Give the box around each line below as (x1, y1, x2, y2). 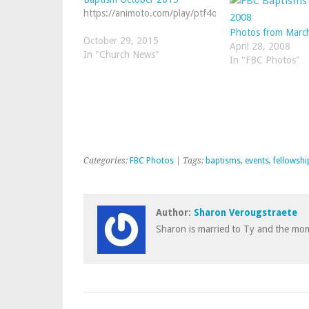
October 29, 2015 (83, 35, 159, 47)
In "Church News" (83, 49, 159, 61)
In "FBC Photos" (229, 54, 300, 66)
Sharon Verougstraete (194, 207, 297, 219)
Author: (156, 207, 194, 219)
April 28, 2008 (229, 41, 290, 52)
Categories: (83, 156, 130, 166)
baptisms (206, 156, 241, 166)
